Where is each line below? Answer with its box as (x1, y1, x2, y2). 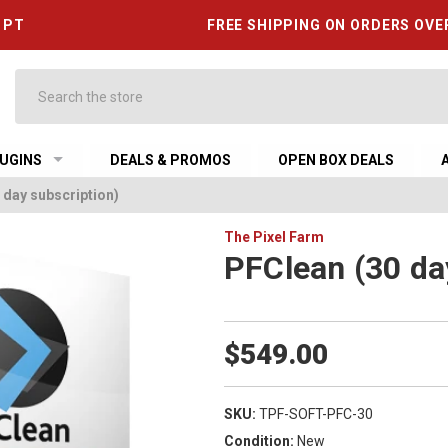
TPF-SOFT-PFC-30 (258, 405, 373, 422)
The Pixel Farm (223, 229, 324, 245)
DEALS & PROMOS (110, 152, 232, 168)
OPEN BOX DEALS (278, 152, 395, 168)
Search (14, 71, 60, 87)
